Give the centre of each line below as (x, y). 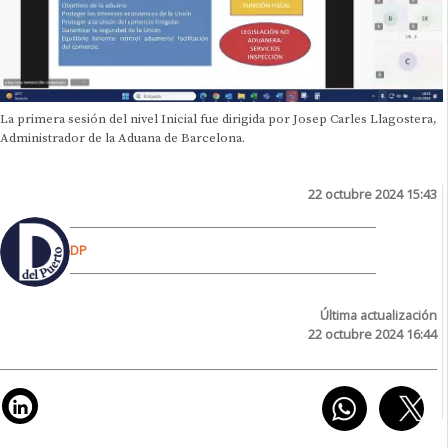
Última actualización (379, 314)
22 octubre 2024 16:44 (373, 333)
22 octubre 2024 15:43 (373, 193)
